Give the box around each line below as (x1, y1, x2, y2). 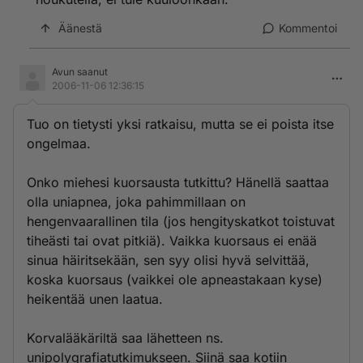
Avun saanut (52, 66, 108, 78)
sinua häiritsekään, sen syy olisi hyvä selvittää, (27, 252, 310, 268)
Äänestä (58, 21, 102, 35)
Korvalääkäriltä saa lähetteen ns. (27, 330, 224, 346)
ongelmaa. (27, 135, 91, 152)
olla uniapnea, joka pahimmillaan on (27, 194, 246, 210)
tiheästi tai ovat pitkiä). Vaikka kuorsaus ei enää (27, 233, 317, 249)
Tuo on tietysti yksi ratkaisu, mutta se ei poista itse (27, 116, 334, 132)
